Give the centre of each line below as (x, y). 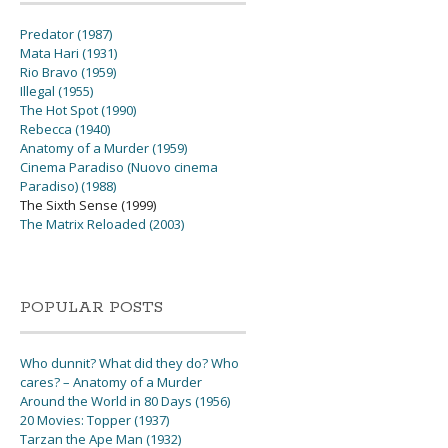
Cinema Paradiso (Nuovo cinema (119, 167)
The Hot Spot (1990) (78, 110)
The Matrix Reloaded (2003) (102, 224)
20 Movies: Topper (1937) (95, 420)
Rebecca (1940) (65, 129)
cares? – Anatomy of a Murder (111, 382)
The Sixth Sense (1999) (88, 205)
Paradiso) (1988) (68, 186)
